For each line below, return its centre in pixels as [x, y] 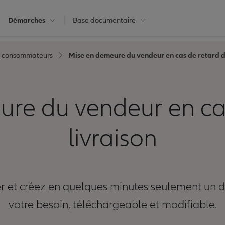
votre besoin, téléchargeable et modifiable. [113, 205]
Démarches [27, 20]
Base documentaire [104, 20]
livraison [113, 138]
